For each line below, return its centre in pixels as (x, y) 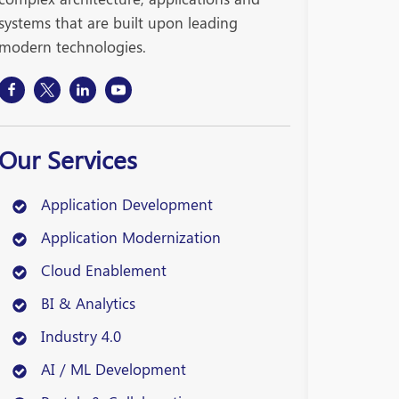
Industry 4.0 (81, 335)
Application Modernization (131, 236)
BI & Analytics (88, 302)
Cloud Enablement (104, 269)
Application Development (127, 204)
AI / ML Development (114, 368)
